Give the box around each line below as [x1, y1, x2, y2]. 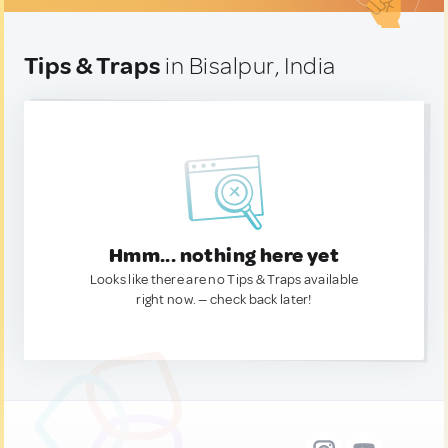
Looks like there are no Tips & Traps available [89, 271, 359, 288]
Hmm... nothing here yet [108, 243, 340, 268]
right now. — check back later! [136, 291, 312, 308]
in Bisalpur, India [160, 51, 336, 81]
